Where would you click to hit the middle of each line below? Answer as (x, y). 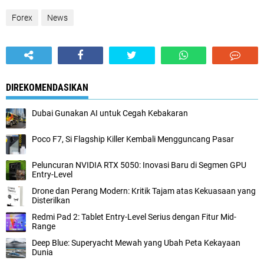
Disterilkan (51, 201)
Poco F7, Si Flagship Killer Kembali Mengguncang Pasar (133, 139)
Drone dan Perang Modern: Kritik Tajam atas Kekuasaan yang (144, 191)
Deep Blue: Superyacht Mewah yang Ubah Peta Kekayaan (136, 243)
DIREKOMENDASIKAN (47, 88)
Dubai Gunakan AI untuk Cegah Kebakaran (110, 113)
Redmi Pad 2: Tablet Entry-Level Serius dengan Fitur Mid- (134, 217)
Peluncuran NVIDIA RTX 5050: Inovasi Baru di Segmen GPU (139, 165)
